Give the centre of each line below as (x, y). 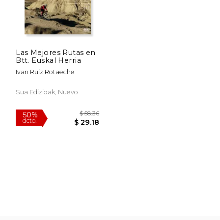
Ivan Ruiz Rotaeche (45, 72)
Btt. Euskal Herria (48, 60)
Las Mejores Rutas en (56, 52)
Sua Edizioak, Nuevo (47, 92)
